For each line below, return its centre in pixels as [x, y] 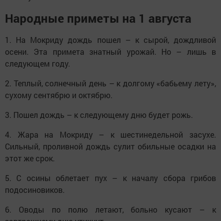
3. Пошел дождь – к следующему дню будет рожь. [99, 114]
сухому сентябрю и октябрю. [59, 95]
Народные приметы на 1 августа [98, 18]
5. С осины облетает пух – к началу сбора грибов [110, 178]
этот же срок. [30, 158]
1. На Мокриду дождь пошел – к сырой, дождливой [110, 39]
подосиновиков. [35, 189]
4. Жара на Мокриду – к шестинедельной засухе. [110, 134]
